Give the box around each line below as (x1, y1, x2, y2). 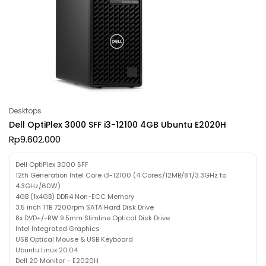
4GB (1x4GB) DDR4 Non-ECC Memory (15, 191, 134, 201)
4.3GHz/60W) (15, 180, 61, 191)
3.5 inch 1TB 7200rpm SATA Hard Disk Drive (15, 202, 154, 212)
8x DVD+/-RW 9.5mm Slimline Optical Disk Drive (15, 213, 170, 223)
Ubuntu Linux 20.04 (15, 245, 78, 255)
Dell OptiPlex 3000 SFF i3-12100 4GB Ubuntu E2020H (9, 118, 226, 131)
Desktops (9, 105, 42, 116)
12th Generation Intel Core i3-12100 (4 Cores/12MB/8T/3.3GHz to (15, 170, 226, 180)
